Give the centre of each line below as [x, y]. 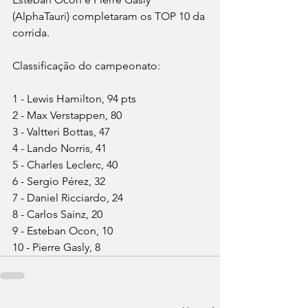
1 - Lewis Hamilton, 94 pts [74, 99]
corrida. [31, 33]
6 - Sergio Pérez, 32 [59, 181]
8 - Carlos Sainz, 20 [57, 214]
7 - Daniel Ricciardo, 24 [68, 198]
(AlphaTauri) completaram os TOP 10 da [110, 16]
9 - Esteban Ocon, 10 [63, 231]
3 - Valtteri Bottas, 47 [61, 132]
